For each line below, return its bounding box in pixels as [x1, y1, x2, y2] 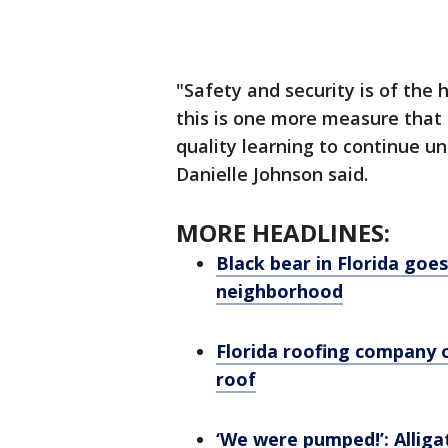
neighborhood [216, 279, 343, 303]
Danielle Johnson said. [176, 162, 368, 186]
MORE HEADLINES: [176, 216, 390, 249]
